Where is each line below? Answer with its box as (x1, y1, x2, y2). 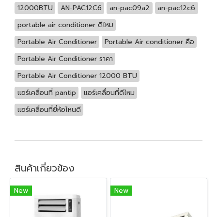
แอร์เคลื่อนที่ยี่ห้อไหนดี (17, 104, 81, 115)
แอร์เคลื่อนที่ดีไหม (83, 87, 135, 98)
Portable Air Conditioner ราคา (17, 53, 113, 64)
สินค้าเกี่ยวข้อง (15, 160, 75, 175)
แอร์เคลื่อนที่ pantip (17, 87, 76, 98)
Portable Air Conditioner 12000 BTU (17, 70, 137, 81)
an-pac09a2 (109, 2, 150, 13)
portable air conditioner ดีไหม (17, 19, 113, 30)
